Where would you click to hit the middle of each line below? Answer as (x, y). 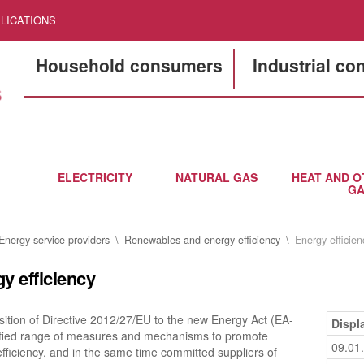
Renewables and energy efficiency (202, 240)
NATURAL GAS (217, 177)
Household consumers (129, 65)
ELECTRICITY (95, 177)
